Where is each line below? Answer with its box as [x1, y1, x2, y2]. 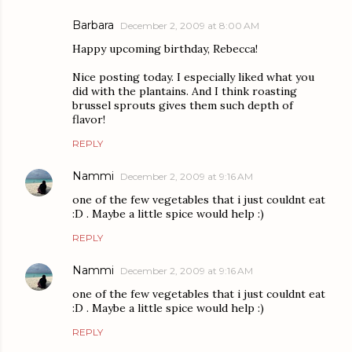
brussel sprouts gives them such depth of [72, 98, 293, 113]
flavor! [72, 112, 105, 127]
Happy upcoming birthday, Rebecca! [72, 42, 258, 57]
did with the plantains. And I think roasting [72, 84, 297, 99]
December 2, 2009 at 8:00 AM [120, 20, 259, 32]
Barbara [72, 18, 114, 33]
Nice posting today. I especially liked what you [72, 70, 314, 85]
